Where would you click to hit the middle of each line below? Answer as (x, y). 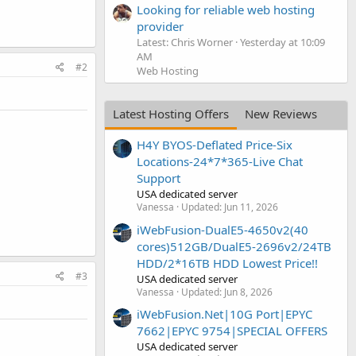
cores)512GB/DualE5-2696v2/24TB (234, 246)
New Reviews (281, 113)
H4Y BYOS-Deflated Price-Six (215, 145)
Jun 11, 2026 (251, 207)
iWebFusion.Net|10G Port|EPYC (224, 313)
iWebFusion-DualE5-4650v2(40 (222, 229)
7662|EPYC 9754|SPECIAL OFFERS (232, 330)
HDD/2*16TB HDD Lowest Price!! (227, 263)
